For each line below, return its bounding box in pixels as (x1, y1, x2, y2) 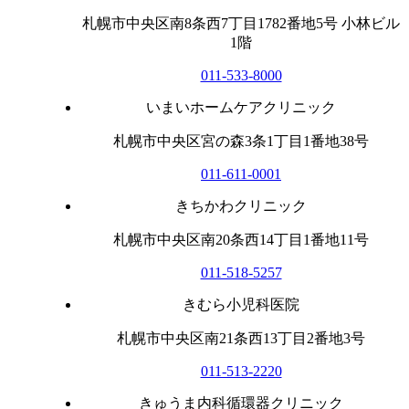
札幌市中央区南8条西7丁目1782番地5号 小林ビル (82, 15, 400, 31)
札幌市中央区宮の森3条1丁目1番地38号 (113, 132, 369, 149)
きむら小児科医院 (183, 296, 299, 312)
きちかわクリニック (175, 197, 307, 214)
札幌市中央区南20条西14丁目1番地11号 (113, 231, 369, 247)
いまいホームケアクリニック (146, 99, 336, 115)
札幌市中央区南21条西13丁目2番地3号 (117, 330, 365, 346)
